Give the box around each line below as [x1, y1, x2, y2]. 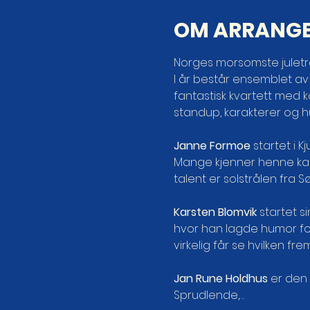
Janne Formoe [173, 138, 250, 154]
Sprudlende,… [173, 287, 244, 303]
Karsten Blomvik [173, 204, 257, 220]
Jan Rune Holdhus [173, 271, 268, 286]
